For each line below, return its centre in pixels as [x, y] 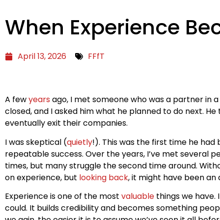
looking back [104, 177]
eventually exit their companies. [66, 123]
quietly [80, 142]
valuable [138, 196]
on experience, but [42, 177]
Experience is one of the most [63, 196]
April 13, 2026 [42, 56]
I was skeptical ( [36, 142]
